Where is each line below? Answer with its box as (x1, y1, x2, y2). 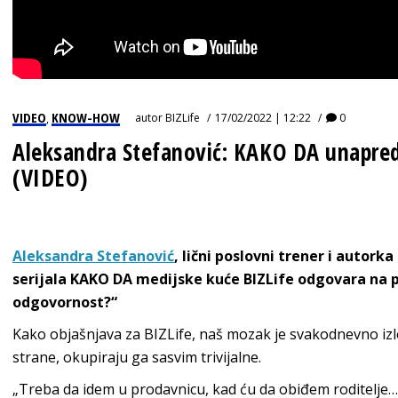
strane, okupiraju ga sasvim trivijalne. (12, 347, 261, 368)
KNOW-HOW (52, 108, 120, 127)
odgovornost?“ (12, 292, 117, 313)
